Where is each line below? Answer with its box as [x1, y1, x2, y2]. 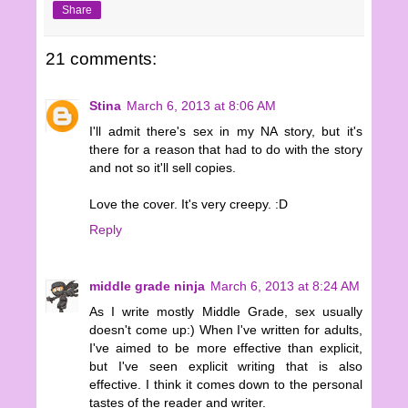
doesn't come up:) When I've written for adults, [89, 322, 362, 338]
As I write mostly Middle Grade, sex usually [89, 304, 362, 320]
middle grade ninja [89, 279, 205, 294]
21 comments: [46, 48, 157, 68]
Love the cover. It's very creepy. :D [89, 197, 288, 212]
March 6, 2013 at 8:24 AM [210, 279, 360, 294]
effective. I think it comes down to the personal [89, 377, 362, 393]
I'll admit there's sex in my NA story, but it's [89, 124, 362, 139]
